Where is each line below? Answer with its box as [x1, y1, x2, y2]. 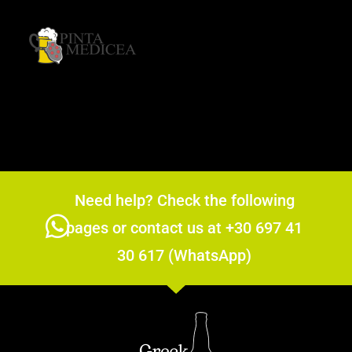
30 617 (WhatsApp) [117, 245, 252, 265]
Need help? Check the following [74, 190, 295, 210]
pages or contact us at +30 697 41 [66, 218, 303, 237]
